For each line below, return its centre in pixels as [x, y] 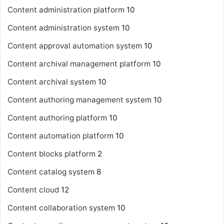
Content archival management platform [79, 63]
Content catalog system [51, 171]
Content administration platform [66, 9]
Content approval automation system [75, 45]
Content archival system [52, 81]
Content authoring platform [57, 117]
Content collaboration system [61, 207]
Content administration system [63, 27]
